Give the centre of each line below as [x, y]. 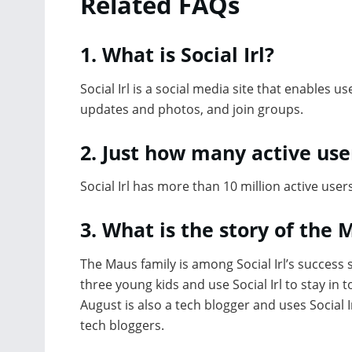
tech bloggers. [122, 325]
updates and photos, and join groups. [192, 109]
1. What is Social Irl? [177, 55]
